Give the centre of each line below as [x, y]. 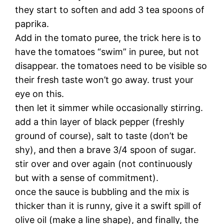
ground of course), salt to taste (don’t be [101, 135]
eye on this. [40, 93]
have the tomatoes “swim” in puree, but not [107, 51]
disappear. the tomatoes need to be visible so [111, 65]
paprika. [32, 23]
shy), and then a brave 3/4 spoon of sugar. [106, 149]
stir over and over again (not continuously [104, 163]
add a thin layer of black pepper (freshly [100, 121]
